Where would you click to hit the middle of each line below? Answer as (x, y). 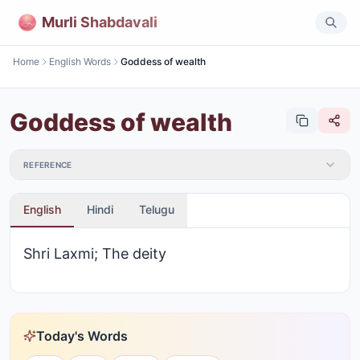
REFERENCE (48, 165)
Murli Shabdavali (100, 22)
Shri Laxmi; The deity (95, 254)
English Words (80, 61)
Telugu (157, 209)
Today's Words (82, 336)
